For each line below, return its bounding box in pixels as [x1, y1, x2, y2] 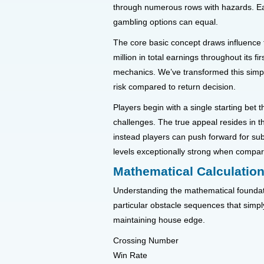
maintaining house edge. [113, 215, 205, 225]
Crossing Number [113, 236, 179, 246]
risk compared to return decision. [113, 82, 236, 92]
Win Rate [113, 250, 147, 260]
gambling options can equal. [113, 17, 218, 27]
